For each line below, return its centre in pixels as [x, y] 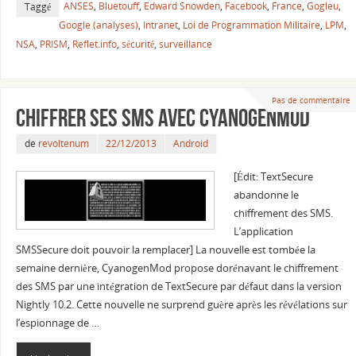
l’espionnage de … [57, 323]
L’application [263, 232]
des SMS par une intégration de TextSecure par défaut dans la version [178, 287]
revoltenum [63, 144]
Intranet [160, 25]
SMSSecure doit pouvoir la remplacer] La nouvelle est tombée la [165, 250]
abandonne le [266, 195]
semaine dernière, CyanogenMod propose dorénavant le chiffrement [177, 269]
